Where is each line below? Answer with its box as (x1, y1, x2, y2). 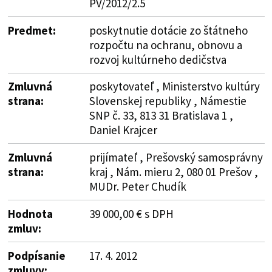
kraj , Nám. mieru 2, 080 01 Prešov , (89, 164, 258, 179)
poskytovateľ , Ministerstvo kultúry (89, 78, 260, 93)
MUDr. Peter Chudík (89, 178, 186, 194)
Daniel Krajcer (89, 122, 157, 137)
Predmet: (7, 22, 56, 38)
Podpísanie (7, 248, 66, 263)
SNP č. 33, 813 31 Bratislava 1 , (89, 107, 233, 123)
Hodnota (7, 206, 53, 221)
